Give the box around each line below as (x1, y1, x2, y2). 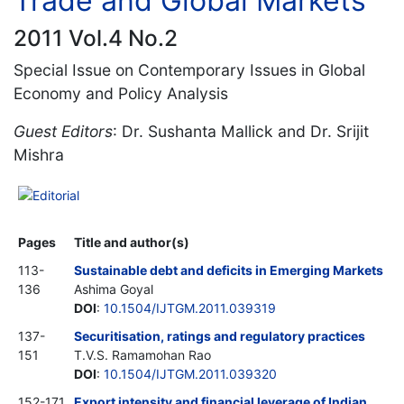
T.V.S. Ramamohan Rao (74, 346, 211, 363)
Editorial (32, 187, 79, 203)
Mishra (14, 144, 64, 164)
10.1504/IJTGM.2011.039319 (104, 299, 276, 316)
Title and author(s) (74, 234, 189, 250)
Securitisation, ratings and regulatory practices (74, 327, 365, 344)
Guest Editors (14, 121, 113, 141)
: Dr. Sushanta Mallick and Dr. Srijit (113, 121, 369, 141)
